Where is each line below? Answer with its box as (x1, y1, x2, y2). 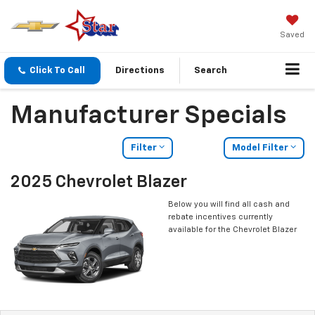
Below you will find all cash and (168, 200, 290, 209)
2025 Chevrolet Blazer (11, 174, 187, 191)
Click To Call (30, 66, 85, 76)
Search (194, 66, 227, 76)
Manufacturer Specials (11, 103, 286, 129)
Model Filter (231, 143, 290, 153)
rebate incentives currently (168, 213, 273, 221)
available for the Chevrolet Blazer (168, 226, 297, 234)
